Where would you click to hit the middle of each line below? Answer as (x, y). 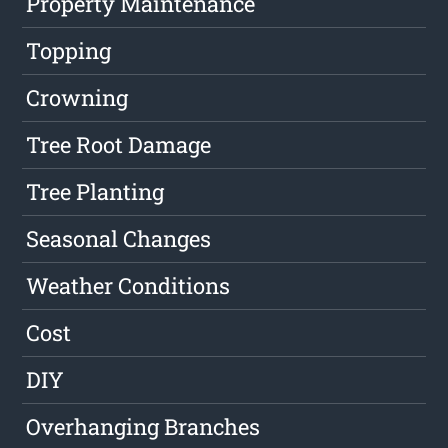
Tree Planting (95, 192)
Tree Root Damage (119, 145)
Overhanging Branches (143, 427)
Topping (69, 51)
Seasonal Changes (119, 239)
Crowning (77, 98)
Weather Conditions (128, 286)
